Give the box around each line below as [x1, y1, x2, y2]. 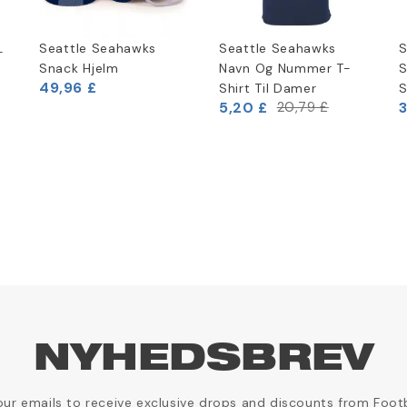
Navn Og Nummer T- [219, 59, 352, 76]
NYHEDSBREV [34, 342, 373, 379]
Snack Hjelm [39, 59, 119, 76]
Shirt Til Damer [219, 79, 317, 96]
